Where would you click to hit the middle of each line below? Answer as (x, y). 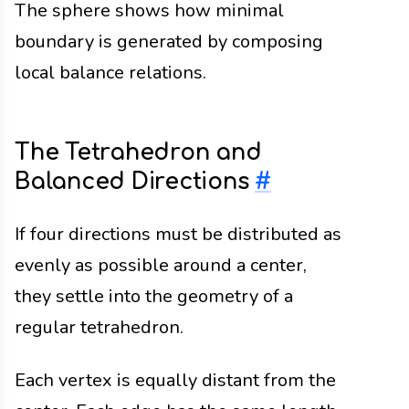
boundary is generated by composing (169, 41)
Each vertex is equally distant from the (175, 380)
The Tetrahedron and (138, 153)
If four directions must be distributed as (178, 234)
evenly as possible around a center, (161, 265)
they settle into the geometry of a (154, 296)
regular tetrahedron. (99, 327)
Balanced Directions (135, 182)
